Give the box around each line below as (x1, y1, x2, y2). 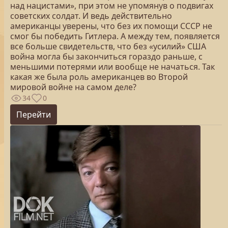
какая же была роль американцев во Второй (10, 71, 188, 82)
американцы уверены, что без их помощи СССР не (10, 20, 212, 32)
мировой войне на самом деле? (10, 81, 136, 93)
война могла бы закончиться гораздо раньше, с (10, 51, 203, 62)
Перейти (16, 109, 51, 120)
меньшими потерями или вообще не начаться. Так (10, 61, 215, 72)
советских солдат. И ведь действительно (10, 10, 172, 21)
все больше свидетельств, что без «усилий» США (10, 41, 206, 52)
